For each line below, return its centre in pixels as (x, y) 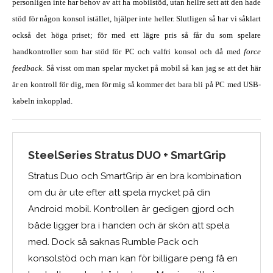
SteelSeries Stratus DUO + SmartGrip (127, 155)
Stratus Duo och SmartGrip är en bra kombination (135, 176)
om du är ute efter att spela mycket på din (119, 192)
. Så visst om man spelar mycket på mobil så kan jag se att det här (151, 68)
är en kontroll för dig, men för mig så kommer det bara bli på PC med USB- (136, 84)
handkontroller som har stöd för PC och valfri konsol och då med (128, 51)
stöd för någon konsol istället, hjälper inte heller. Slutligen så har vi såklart (136, 18)
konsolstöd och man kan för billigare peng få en (133, 258)
